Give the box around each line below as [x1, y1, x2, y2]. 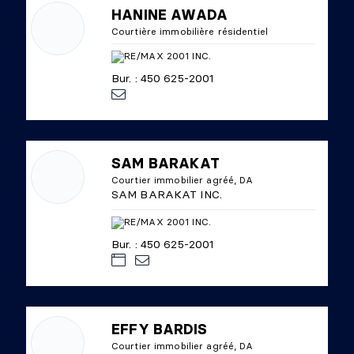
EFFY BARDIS [111, 321, 207, 339]
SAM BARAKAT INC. [111, 187, 222, 202]
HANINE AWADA [111, 6, 228, 24]
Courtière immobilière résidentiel [111, 24, 268, 37]
